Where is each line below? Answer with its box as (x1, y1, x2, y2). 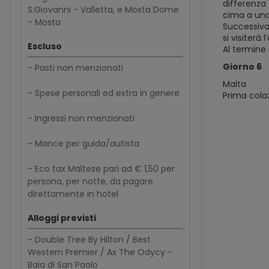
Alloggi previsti (28, 212, 96, 225)
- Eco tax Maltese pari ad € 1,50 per (28, 163, 175, 175)
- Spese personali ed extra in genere (28, 87, 180, 100)
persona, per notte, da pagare (28, 175, 153, 188)
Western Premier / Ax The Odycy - (28, 246, 172, 259)
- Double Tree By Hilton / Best (28, 234, 151, 246)
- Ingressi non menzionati (28, 112, 134, 125)
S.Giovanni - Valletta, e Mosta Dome (28, 4, 179, 16)
